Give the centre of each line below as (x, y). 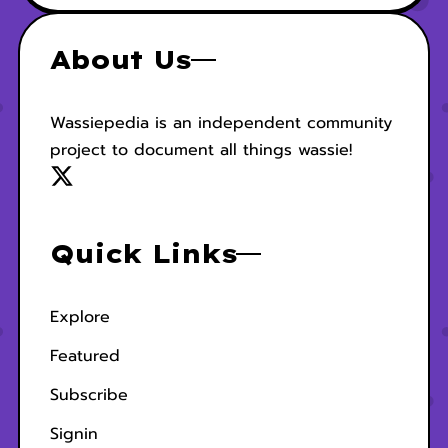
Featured (84, 356)
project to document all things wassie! (200, 150)
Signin (73, 434)
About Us (120, 59)
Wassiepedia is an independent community (220, 123)
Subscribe (88, 395)
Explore (79, 317)
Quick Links (143, 253)
